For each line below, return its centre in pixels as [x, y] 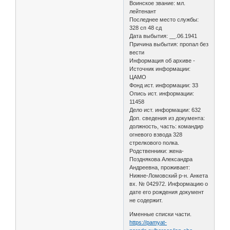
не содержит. [146, 200]
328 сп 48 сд [146, 27]
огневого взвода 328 [156, 134]
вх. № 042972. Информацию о [169, 184]
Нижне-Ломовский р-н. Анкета [169, 175]
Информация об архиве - [162, 60]
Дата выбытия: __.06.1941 [164, 36]
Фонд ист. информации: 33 [164, 85]
